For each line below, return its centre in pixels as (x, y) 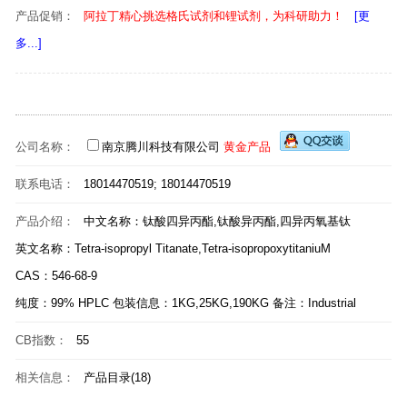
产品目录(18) (117, 377)
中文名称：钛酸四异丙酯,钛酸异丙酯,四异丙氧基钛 (217, 221)
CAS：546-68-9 (56, 276)
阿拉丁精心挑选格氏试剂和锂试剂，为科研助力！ (213, 16)
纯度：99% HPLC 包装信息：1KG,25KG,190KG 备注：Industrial (186, 303)
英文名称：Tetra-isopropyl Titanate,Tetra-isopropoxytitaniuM (173, 248)
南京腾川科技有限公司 (161, 147)
